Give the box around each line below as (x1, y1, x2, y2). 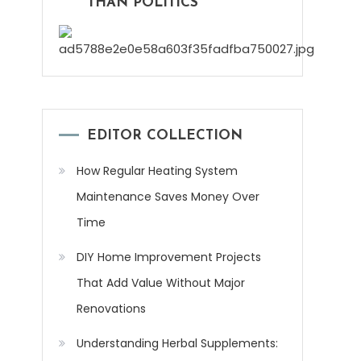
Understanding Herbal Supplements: (77, 335, 278, 352)
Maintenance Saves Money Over (77, 189, 259, 205)
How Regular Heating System (77, 163, 238, 180)
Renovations (77, 301, 146, 317)
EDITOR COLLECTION (87, 129, 243, 143)
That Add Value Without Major (77, 275, 245, 292)
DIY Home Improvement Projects (77, 249, 261, 266)
